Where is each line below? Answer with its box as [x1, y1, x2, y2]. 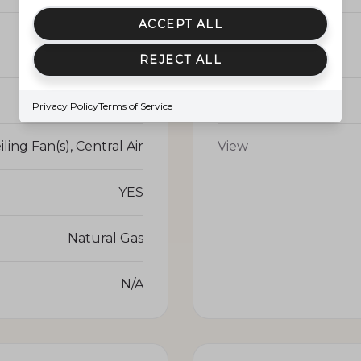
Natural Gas [68, 230, 143, 246]
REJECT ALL [139, 52, 222, 67]
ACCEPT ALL [139, 17, 222, 31]
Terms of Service [98, 100, 172, 112]
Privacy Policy [32, 100, 98, 112]
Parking [218, 27, 268, 43]
